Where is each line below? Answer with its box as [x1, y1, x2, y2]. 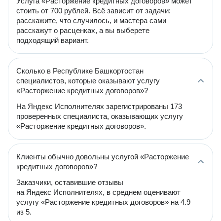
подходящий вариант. [16, 36, 89, 44]
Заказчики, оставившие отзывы [16, 178, 123, 186]
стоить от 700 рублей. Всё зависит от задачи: [16, 6, 171, 15]
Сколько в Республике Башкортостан [16, 67, 144, 75]
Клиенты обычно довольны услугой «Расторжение [16, 152, 189, 161]
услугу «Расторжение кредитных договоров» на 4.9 [16, 198, 190, 206]
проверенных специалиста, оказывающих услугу [16, 112, 183, 120]
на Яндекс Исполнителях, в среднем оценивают [16, 188, 181, 196]
